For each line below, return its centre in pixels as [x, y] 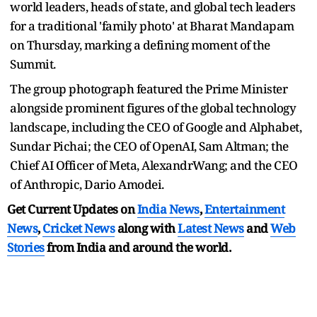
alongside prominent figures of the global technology [153, 108]
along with [146, 228]
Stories [26, 247]
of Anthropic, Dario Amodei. [87, 184]
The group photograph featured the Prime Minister [149, 88]
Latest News [211, 228]
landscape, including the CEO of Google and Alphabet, [156, 127]
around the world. [181, 247]
